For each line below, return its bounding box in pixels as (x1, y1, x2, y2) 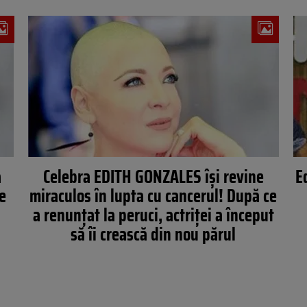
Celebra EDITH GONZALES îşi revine (42, 162, 264, 191)
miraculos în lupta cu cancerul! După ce (29, 182, 278, 210)
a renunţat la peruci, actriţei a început (32, 201, 274, 229)
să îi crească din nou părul (71, 220, 236, 248)
